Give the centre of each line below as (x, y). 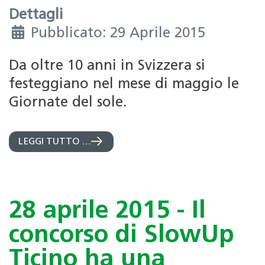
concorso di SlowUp (121, 236)
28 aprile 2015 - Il (107, 212)
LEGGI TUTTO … (55, 142)
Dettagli (36, 15)
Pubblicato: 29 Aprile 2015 (118, 33)
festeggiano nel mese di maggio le (124, 84)
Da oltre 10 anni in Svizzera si (107, 66)
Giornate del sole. (68, 103)
